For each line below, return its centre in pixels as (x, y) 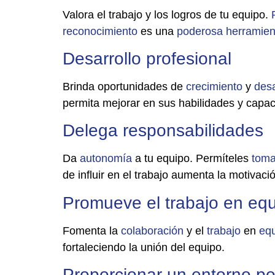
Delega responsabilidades (163, 131)
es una (157, 31)
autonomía (106, 159)
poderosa (200, 31)
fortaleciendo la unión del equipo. (144, 247)
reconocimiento (100, 31)
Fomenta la (92, 230)
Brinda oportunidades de (124, 86)
